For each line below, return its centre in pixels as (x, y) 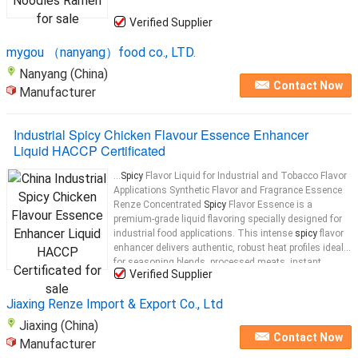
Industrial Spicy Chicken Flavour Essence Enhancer (161, 135)
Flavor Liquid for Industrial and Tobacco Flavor (245, 176)
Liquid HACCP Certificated (89, 151)
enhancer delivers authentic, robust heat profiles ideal (229, 248)
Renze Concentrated (159, 205)
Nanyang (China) (64, 74)
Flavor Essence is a (269, 205)
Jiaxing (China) (59, 326)
